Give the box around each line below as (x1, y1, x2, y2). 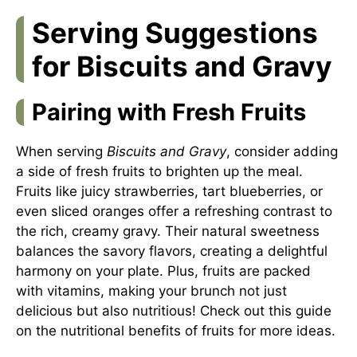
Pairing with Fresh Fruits (32, 97, 306, 126)
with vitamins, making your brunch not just (16, 282, 287, 299)
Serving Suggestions (32, 15, 318, 49)
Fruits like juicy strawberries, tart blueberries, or (16, 182, 323, 199)
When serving (16, 143, 107, 159)
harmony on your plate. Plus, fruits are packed (16, 262, 311, 279)
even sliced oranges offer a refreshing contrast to (16, 202, 332, 219)
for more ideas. (234, 322, 335, 339)
